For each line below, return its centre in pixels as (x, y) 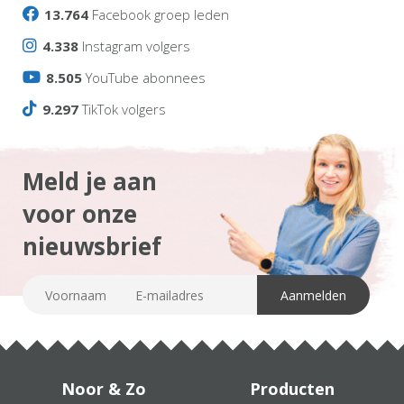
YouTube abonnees (144, 78)
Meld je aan (90, 181)
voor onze (80, 214)
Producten (292, 389)
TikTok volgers (122, 109)
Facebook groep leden (159, 14)
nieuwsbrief (92, 246)
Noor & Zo (103, 389)
